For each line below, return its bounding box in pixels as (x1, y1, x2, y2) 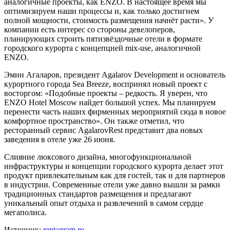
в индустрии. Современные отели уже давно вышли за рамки (4, 180, 220, 189)
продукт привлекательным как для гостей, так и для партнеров (4, 170, 225, 180)
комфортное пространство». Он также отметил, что (4, 116, 184, 125)
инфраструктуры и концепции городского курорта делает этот (4, 161, 223, 170)
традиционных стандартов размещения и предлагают (4, 189, 191, 198)
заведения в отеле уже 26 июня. (4, 135, 115, 144)
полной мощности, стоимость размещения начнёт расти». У (4, 15, 214, 25)
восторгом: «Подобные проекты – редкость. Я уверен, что (4, 88, 207, 98)
